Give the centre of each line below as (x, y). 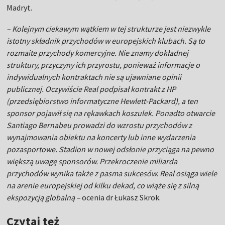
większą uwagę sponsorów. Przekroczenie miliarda (92, 161)
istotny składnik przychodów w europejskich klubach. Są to (106, 41)
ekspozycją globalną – (44, 197)
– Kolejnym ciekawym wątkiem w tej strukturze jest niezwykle (109, 29)
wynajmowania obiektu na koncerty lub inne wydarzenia (101, 137)
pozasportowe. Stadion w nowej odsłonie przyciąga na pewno (110, 149)
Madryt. (20, 8)
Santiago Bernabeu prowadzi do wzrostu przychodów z (99, 125)
